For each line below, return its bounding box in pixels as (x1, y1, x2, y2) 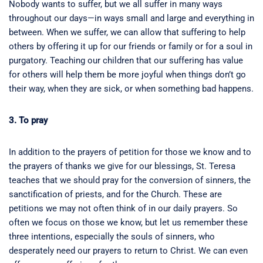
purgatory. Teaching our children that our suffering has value (9, 55, 243, 66)
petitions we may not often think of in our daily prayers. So (9, 203, 238, 214)
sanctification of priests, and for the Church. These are (9, 189, 222, 200)
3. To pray (9, 115, 48, 126)
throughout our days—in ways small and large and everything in (9, 13, 254, 24)
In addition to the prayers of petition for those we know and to (9, 147, 251, 158)
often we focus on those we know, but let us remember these (9, 217, 248, 228)
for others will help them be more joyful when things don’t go (9, 69, 246, 80)
